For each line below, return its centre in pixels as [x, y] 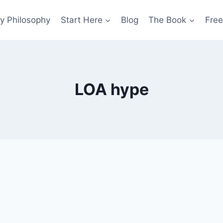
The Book [167, 20]
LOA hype [111, 89]
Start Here [81, 20]
